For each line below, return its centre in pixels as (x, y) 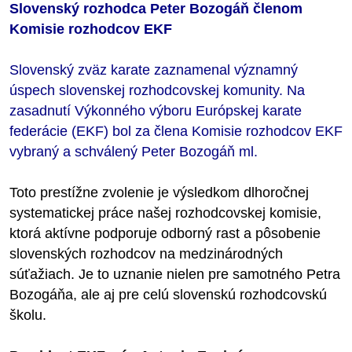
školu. (28, 315)
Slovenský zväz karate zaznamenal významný (154, 70)
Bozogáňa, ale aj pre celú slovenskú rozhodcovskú (168, 294)
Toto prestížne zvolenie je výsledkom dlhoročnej (159, 192)
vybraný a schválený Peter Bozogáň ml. (134, 151)
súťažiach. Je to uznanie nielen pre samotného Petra (175, 274)
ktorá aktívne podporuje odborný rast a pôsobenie (165, 233)
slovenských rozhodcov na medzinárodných (146, 253)
